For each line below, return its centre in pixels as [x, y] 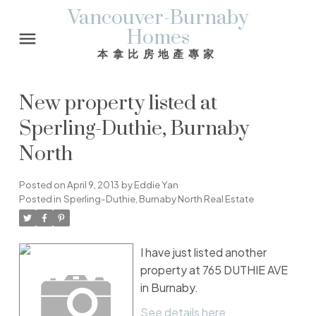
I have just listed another [203, 253]
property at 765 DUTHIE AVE [214, 270]
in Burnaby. [169, 288]
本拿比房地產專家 [158, 54]
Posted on [43, 185]
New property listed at [118, 104]
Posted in [40, 199]
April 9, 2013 [93, 185]
